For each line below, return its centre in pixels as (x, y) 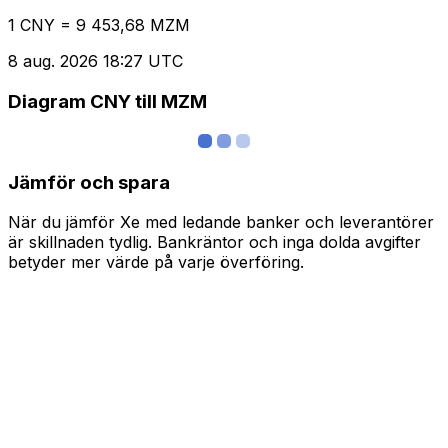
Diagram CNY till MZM (107, 102)
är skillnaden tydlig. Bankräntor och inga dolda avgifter (214, 242)
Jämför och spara (89, 182)
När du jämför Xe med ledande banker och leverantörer (221, 222)
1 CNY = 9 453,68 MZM (99, 25)
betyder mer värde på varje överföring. (156, 262)
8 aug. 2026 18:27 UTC (95, 61)
